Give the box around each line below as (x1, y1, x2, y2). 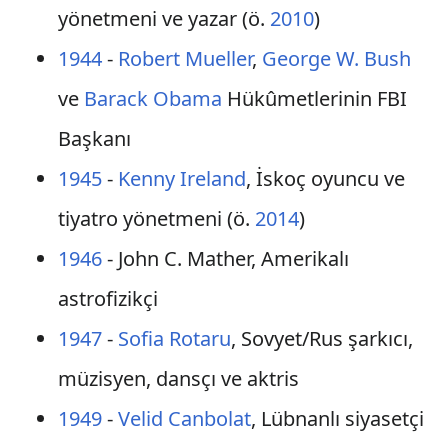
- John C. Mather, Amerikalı (101, 245, 349, 272)
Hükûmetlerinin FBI (221, 85, 407, 112)
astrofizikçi (57, 285, 158, 312)
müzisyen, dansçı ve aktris (57, 365, 299, 392)
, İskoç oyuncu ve (245, 165, 405, 192)
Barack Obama (83, 85, 222, 112)
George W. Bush (261, 45, 411, 72)
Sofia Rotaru (117, 325, 231, 352)
